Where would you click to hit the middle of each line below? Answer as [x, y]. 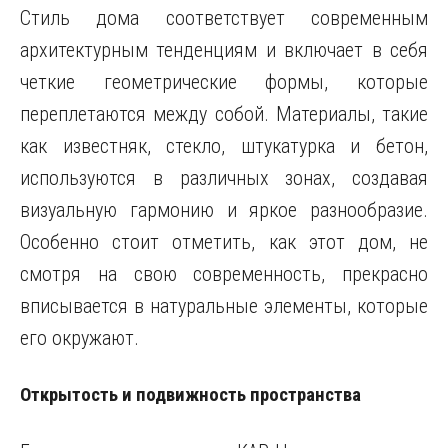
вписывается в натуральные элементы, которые [224, 306]
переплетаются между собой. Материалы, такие [224, 114]
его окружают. [79, 338]
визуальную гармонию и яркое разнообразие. [224, 210]
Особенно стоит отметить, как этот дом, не [224, 242]
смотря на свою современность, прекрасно [224, 274]
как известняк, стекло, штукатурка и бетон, [224, 146]
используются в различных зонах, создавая [224, 178]
